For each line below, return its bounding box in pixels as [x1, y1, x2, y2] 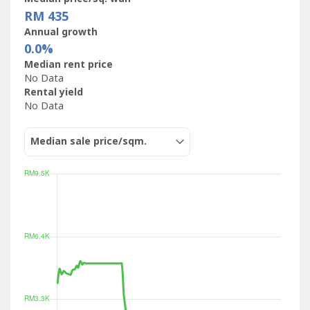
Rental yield [24, 85, 83, 100]
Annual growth [24, 24, 98, 39]
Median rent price [24, 57, 113, 73]
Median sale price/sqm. [30, 134, 147, 149]
